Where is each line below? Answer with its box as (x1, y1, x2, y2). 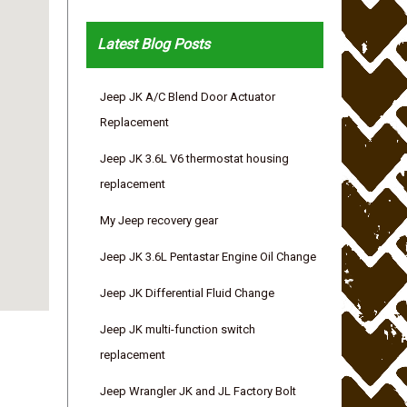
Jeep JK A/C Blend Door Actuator (100, 90, 276, 104)
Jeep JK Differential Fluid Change (100, 286, 275, 301)
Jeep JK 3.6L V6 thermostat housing (100, 152, 290, 166)
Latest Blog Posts (96, 35, 210, 54)
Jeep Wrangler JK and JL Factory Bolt (100, 384, 297, 399)
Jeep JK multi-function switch (100, 323, 256, 337)
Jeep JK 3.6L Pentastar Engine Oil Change (100, 250, 317, 264)
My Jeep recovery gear (100, 213, 219, 228)
